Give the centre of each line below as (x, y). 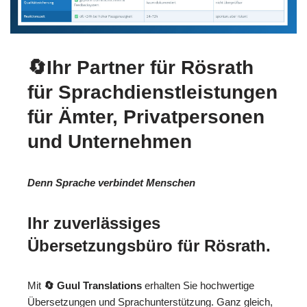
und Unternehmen (110, 142)
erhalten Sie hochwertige (198, 286)
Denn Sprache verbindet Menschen (111, 183)
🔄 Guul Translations (93, 286)
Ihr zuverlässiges (94, 223)
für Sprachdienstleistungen (152, 93)
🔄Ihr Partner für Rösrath (140, 68)
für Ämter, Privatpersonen (146, 117)
